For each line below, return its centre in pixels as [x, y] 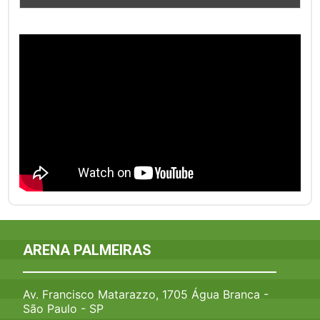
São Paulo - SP [64, 308]
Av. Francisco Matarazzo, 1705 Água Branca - [146, 294]
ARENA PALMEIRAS [87, 250]
